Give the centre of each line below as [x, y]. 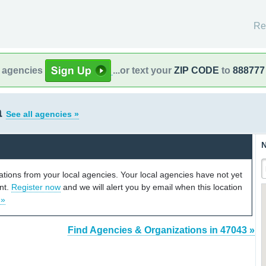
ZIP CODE [197, 70]
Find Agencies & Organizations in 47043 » [161, 230]
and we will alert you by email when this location [151, 187]
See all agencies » [42, 114]
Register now [36, 187]
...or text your [143, 70]
